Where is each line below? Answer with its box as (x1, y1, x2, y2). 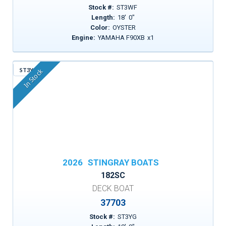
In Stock (22, 68, 44, 90)
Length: (91, 14, 115, 21)
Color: (90, 24, 110, 31)
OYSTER (112, 24, 136, 31)
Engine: (72, 34, 96, 41)
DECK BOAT (92, 184, 134, 193)
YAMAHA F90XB (98, 34, 145, 41)
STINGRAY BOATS (87, 157, 159, 167)
